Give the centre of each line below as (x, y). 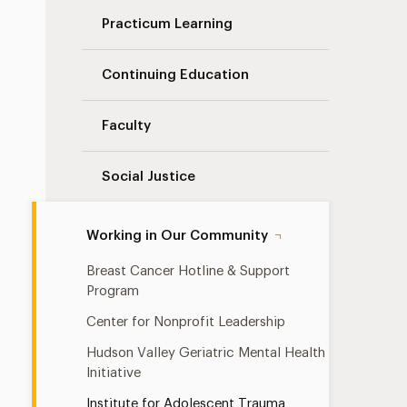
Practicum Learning (168, 24)
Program (113, 291)
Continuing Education (176, 75)
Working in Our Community (178, 236)
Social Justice (149, 177)
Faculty (127, 126)
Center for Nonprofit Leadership (186, 322)
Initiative (114, 373)
